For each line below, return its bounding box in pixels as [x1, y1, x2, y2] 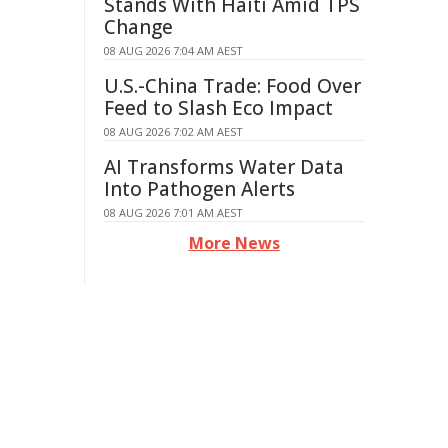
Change [104, 14, 173, 40]
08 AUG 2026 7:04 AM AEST [104, 43, 243, 58]
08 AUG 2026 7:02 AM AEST [104, 124, 243, 139]
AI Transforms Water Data [104, 154, 344, 180]
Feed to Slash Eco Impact [104, 95, 333, 121]
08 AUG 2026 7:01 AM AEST [104, 205, 243, 220]
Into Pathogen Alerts [104, 176, 295, 202]
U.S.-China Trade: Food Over [104, 73, 361, 99]
